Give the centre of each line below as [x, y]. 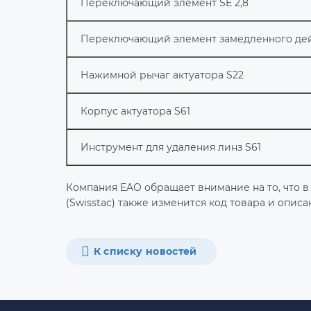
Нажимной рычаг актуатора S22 [162, 75]
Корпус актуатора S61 [136, 111]
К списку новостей [145, 252]
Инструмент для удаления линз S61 [171, 147]
